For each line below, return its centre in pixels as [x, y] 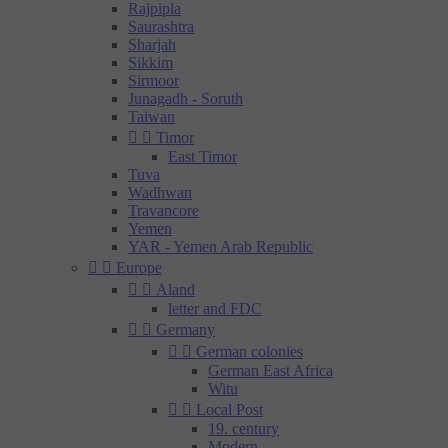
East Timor [202, 156]
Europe [139, 267]
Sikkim [150, 62]
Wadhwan [160, 192]
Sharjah [152, 44]
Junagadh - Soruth [185, 98]
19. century [243, 428]
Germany [185, 329]
